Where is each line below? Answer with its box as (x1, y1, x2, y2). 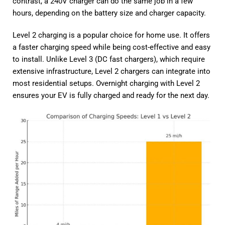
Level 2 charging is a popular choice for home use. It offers (13, 31, 210, 40)
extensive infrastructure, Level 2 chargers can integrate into (13, 67, 210, 76)
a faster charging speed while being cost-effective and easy (13, 43, 210, 52)
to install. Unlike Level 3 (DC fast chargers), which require (13, 55, 205, 64)
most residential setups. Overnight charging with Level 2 (13, 79, 200, 88)
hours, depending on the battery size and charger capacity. (13, 9, 206, 18)
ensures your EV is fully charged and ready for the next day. (13, 91, 209, 100)
